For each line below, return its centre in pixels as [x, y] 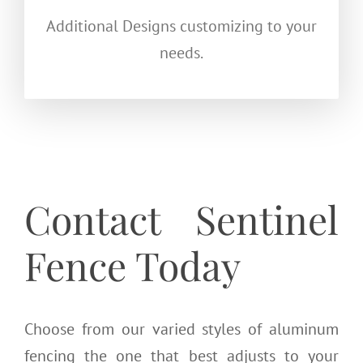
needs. [181, 53]
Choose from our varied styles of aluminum [181, 329]
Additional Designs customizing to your [181, 26]
